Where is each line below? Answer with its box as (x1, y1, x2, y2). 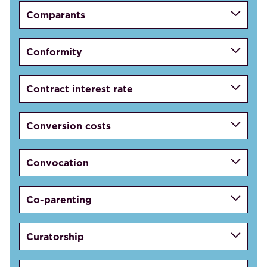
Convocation (26, 156, 89, 169)
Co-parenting (26, 193, 92, 206)
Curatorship (26, 229, 85, 243)
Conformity (26, 45, 83, 58)
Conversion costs (26, 119, 111, 132)
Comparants (26, 8, 86, 21)
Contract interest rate (26, 82, 133, 95)
